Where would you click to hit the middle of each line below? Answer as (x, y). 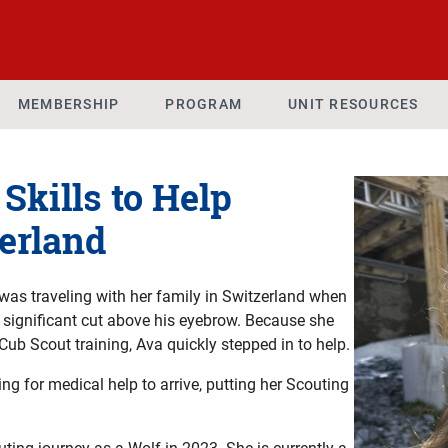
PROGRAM (203, 104)
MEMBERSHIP (68, 104)
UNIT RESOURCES (353, 104)
